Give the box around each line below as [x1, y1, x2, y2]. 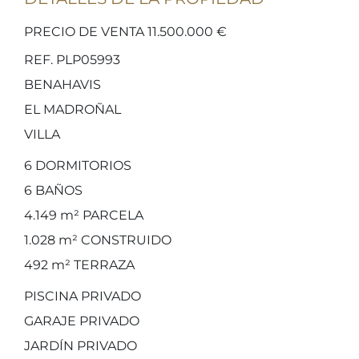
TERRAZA [71, 257, 135, 272]
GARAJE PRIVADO [24, 313, 139, 329]
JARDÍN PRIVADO [24, 338, 137, 353]
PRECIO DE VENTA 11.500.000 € [24, 24, 227, 39]
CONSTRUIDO [78, 232, 171, 248]
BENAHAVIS [24, 77, 101, 92]
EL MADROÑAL [24, 102, 121, 117]
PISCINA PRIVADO [24, 288, 141, 304]
